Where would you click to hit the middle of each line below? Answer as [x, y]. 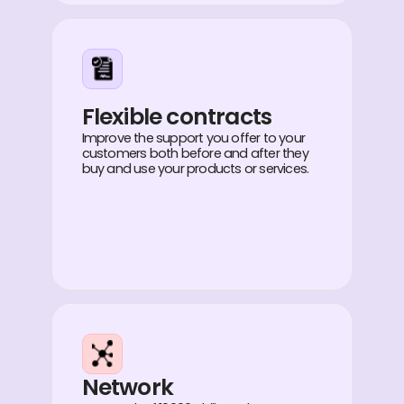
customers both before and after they [195, 153]
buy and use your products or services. [195, 168]
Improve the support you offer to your [193, 138]
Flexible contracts [177, 116]
